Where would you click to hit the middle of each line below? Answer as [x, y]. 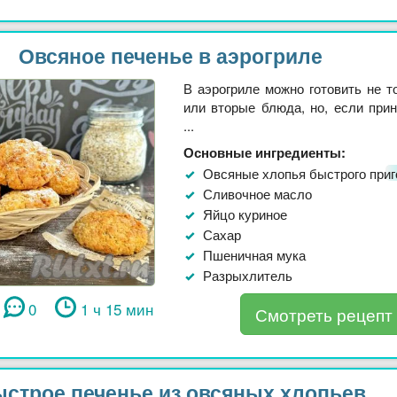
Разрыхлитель [248, 275]
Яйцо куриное [245, 214]
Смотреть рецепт [323, 314]
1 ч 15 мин [117, 308]
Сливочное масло [257, 193]
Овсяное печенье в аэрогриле [170, 55]
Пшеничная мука [254, 254]
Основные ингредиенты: [265, 152]
